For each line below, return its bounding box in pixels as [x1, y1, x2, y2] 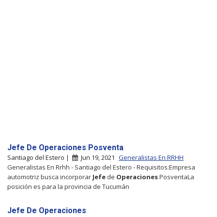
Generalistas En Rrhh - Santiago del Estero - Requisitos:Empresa [7, 162, 195, 171]
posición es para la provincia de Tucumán [7, 182, 129, 191]
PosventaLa [158, 172, 194, 181]
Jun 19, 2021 [78, 153, 116, 162]
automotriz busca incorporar [7, 172, 93, 181]
